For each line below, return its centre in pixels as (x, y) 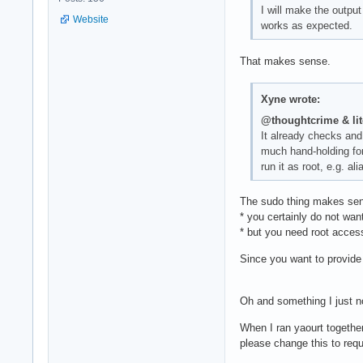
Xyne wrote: (290, 99)
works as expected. (306, 26)
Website (91, 19)
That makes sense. (285, 62)
